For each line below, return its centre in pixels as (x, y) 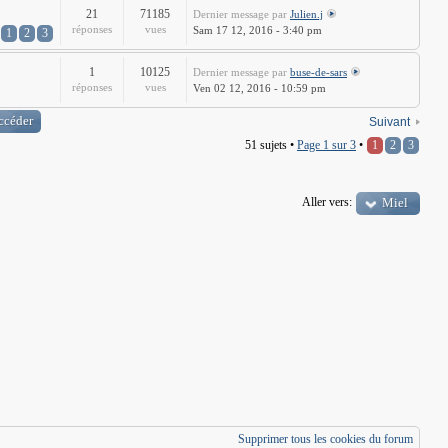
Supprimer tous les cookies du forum (325, 439)
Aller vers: (327, 202)
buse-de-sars (318, 72)
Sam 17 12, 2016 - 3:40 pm (257, 30)
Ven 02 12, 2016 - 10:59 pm (259, 88)
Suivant (389, 122)
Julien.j (306, 14)
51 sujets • (271, 145)
